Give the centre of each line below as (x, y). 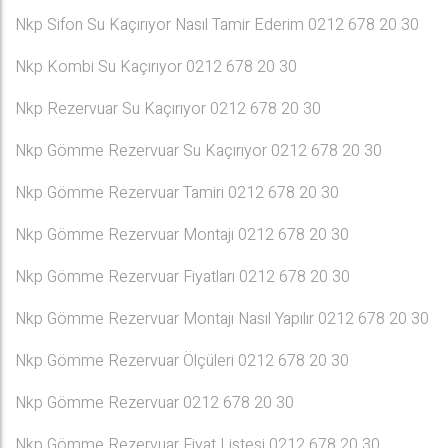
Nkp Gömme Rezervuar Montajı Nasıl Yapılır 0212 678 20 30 (222, 319)
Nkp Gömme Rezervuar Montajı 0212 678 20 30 (182, 235)
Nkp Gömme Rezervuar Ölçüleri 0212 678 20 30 (182, 361)
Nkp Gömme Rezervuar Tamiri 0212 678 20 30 (177, 193)
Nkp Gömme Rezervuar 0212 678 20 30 (154, 403)
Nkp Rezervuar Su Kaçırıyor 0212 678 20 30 (168, 109)
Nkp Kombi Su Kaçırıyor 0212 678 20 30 (156, 67)
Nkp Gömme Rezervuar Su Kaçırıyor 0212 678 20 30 (198, 151)
